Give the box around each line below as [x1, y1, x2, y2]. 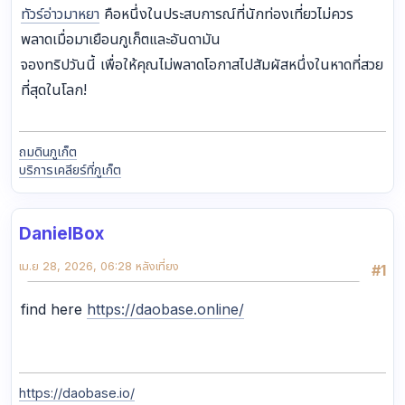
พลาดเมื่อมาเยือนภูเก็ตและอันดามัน [21, 29, 221, 48]
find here [21, 299, 87, 318]
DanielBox [19, 221, 104, 244]
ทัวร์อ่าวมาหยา [21, 4, 99, 23]
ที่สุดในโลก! [21, 80, 87, 99]
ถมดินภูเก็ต [19, 143, 77, 159]
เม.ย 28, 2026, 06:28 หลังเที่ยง [19, 258, 179, 273]
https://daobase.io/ [19, 384, 135, 400]
